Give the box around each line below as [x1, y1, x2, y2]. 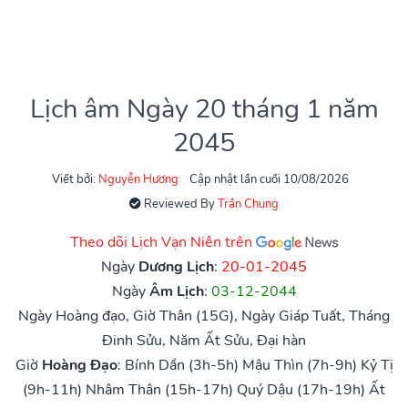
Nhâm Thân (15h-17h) [86, 379, 233, 400]
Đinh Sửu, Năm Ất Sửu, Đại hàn [102, 330, 306, 351]
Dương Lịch [138, 256, 214, 277]
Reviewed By [141, 195, 218, 212]
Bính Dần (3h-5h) [124, 354, 239, 375]
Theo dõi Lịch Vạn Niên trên [70, 231, 256, 252]
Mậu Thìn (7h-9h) [241, 354, 357, 375]
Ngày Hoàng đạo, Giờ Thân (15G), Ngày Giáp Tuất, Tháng [18, 305, 390, 326]
